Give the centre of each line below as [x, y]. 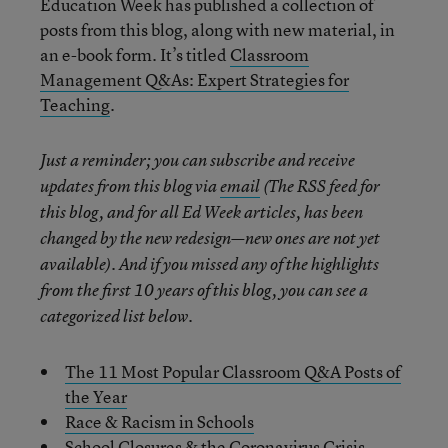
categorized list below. [116, 315]
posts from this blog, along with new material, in [217, 29]
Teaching [75, 104]
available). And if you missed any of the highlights [209, 263]
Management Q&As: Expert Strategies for [194, 79]
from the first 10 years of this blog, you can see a [204, 289]
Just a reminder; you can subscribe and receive [197, 159]
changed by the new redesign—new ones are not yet [210, 237]
